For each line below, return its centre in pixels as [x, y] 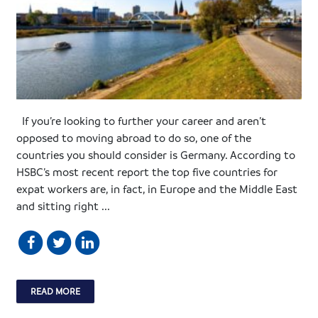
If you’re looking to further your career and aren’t [142, 120]
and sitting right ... [64, 205]
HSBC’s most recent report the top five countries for [147, 171]
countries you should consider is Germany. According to [156, 154]
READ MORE [56, 291]
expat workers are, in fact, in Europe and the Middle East [157, 188]
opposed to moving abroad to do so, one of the [134, 137]
